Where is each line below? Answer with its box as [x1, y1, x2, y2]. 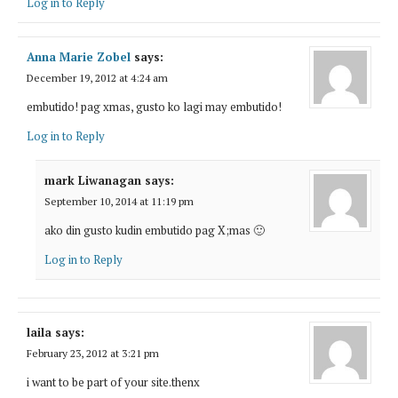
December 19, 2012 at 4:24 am [27, 70, 168, 84]
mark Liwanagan [44, 171, 141, 188]
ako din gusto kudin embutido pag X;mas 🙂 [44, 221, 265, 238]
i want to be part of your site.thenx [27, 373, 200, 390]
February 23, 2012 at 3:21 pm [27, 346, 159, 360]
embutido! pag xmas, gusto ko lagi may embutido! [27, 98, 282, 115]
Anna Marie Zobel [27, 48, 131, 65]
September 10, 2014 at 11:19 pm [44, 194, 194, 208]
